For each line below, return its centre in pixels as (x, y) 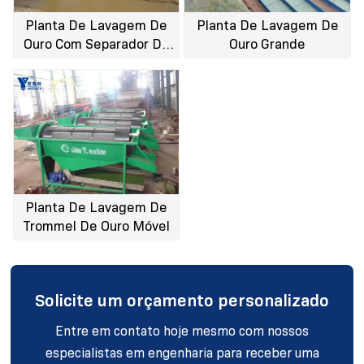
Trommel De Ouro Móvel (97, 227)
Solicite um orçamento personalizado (182, 300)
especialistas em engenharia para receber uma (182, 353)
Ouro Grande (268, 45)
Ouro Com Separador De (96, 45)
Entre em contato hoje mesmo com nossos (182, 331)
